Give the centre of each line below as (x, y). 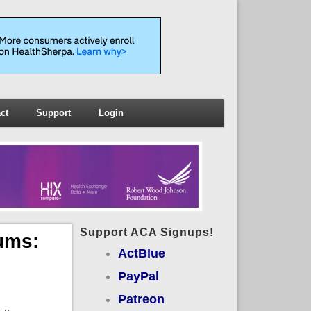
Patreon (141, 299)
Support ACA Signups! (146, 232)
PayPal (138, 276)
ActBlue (141, 253)
